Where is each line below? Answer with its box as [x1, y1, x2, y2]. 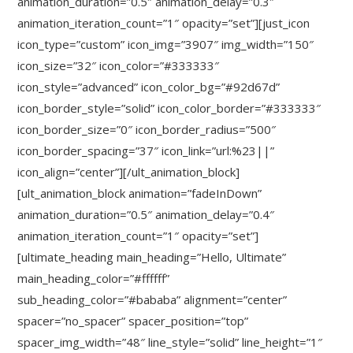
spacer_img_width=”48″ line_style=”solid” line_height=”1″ [17, 334, 323, 350]
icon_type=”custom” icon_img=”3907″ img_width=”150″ [17, 36, 314, 52]
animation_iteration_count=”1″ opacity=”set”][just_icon [17, 15, 310, 31]
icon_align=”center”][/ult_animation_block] [17, 164, 240, 180]
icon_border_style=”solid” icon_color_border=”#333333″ [17, 100, 321, 116]
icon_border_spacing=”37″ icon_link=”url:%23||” [17, 143, 275, 158]
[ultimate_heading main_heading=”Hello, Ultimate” [17, 249, 287, 265]
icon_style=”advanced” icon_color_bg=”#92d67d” [17, 79, 281, 95]
